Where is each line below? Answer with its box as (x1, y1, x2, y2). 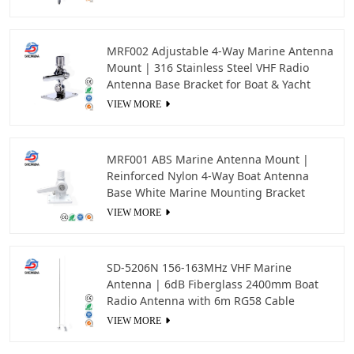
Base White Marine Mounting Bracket (107, 185, 305, 200)
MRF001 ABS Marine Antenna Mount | (107, 152, 309, 167)
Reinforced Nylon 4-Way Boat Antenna (107, 168, 309, 183)
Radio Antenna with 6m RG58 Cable (107, 293, 295, 308)
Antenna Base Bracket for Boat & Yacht (107, 77, 311, 92)
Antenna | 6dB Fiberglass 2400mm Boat (107, 277, 318, 292)
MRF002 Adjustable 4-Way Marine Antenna (107, 43, 333, 58)
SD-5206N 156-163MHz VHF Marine (107, 260, 292, 275)
